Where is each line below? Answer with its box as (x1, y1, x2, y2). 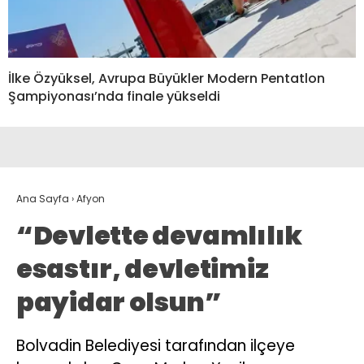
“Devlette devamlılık (16, 217, 303, 254)
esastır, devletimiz (16, 250, 269, 288)
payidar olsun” (16, 284, 222, 321)
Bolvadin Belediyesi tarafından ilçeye (16, 335, 295, 357)
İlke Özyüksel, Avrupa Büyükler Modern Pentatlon (8, 69, 325, 89)
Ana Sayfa (16, 192, 69, 206)
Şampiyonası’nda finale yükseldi (8, 87, 220, 106)
